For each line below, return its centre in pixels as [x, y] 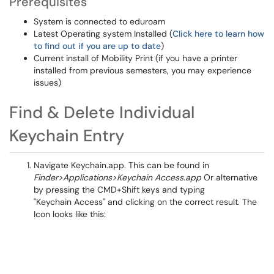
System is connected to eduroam [99, 21]
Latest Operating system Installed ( [103, 34]
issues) [49, 83]
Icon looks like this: [71, 214]
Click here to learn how [218, 34]
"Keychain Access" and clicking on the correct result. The [145, 202]
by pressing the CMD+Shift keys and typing [119, 190]
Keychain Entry [67, 135]
